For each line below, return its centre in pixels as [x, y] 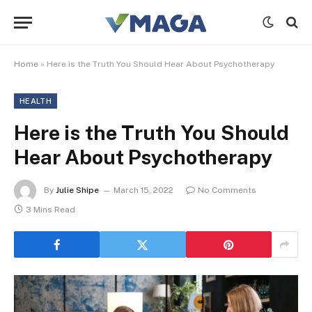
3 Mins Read [50, 210]
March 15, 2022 [143, 190]
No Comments [227, 190]
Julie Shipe [77, 190]
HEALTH [36, 101]
